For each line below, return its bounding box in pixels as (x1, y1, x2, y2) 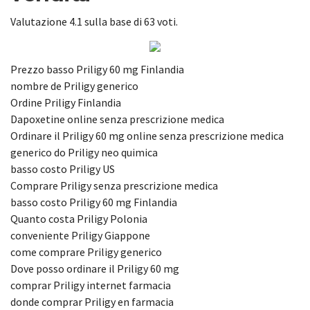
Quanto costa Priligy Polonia (10, 211, 147, 226)
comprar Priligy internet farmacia (10, 277, 171, 292)
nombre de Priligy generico (10, 78, 138, 93)
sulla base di (82, 14, 144, 28)
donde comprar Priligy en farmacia (10, 294, 174, 309)
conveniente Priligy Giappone (10, 228, 150, 242)
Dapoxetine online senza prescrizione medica (10, 111, 224, 126)
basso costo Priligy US (10, 161, 115, 176)
